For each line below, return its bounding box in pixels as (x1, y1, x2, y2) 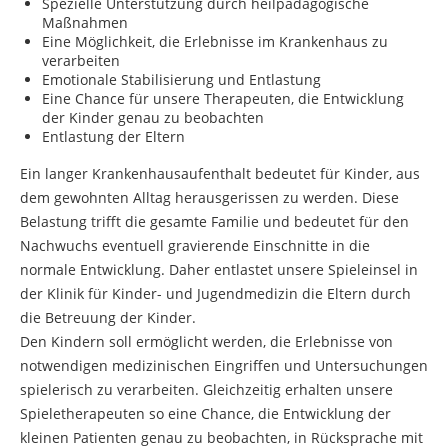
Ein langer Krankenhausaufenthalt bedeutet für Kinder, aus (20, 164, 420, 183)
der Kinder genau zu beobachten (42, 108, 264, 127)
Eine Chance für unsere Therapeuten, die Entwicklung (42, 89, 404, 108)
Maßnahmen (42, 13, 128, 32)
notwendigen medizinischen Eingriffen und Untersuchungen (20, 356, 428, 375)
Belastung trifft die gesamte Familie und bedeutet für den (20, 212, 409, 231)
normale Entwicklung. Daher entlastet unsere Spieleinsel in (20, 260, 418, 279)
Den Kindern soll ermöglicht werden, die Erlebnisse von (20, 332, 393, 351)
